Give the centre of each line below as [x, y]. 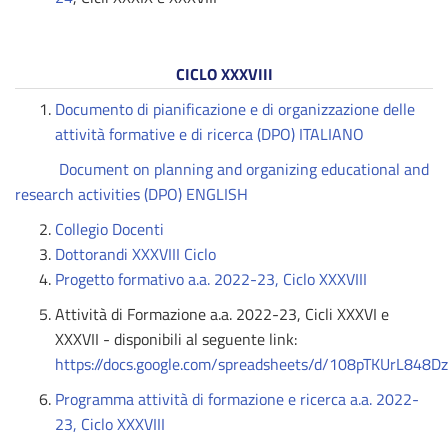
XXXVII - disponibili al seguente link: [176, 339]
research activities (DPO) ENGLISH [131, 194]
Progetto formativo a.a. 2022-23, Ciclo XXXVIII [211, 279]
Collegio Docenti [109, 229]
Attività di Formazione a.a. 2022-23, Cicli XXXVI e [224, 314]
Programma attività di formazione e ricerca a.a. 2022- [237, 399]
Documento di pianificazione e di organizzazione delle [235, 109]
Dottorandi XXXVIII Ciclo [135, 254]
